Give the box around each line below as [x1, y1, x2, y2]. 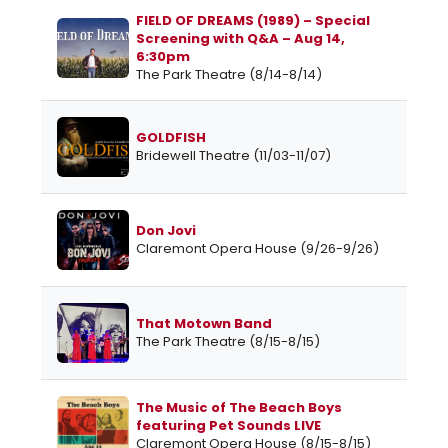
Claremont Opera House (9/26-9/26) [136, 239, 379, 259]
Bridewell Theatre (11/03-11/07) [136, 146, 331, 166]
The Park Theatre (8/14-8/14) [136, 65, 322, 85]
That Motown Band [136, 314, 272, 334]
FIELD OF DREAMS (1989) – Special [136, 11, 370, 31]
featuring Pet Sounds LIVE [136, 416, 321, 436]
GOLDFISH [136, 128, 206, 148]
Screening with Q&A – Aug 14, [136, 29, 345, 49]
